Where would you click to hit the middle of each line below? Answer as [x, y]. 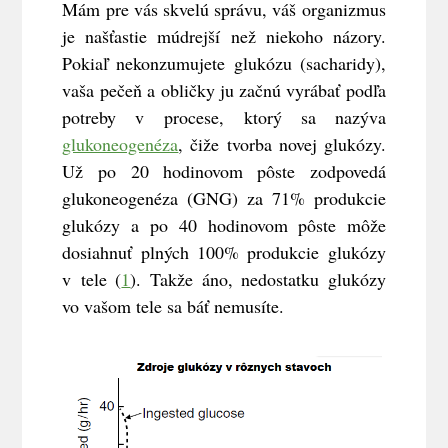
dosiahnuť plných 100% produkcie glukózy [224, 251]
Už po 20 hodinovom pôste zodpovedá [224, 170]
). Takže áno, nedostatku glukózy [258, 278]
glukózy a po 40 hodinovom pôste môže [224, 224]
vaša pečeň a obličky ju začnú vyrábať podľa [224, 89]
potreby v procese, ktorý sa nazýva [224, 116]
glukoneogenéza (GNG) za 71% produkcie [224, 197]
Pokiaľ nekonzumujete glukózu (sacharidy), [224, 62]
